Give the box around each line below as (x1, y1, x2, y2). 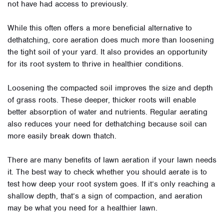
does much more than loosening (98, 35, 214, 45)
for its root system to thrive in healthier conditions (7, 59, 181, 69)
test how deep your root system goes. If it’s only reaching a (7, 179, 215, 189)
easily (27, 131, 47, 141)
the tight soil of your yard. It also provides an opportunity (7, 47, 207, 57)
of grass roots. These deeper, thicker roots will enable (7, 95, 196, 105)
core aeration (52, 35, 98, 45)
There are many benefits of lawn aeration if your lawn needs (7, 155, 216, 165)
